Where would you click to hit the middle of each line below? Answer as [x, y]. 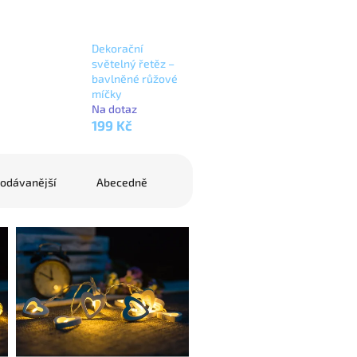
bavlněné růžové [134, 78]
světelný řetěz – [133, 63]
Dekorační [117, 48]
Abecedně [122, 182]
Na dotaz [114, 108]
